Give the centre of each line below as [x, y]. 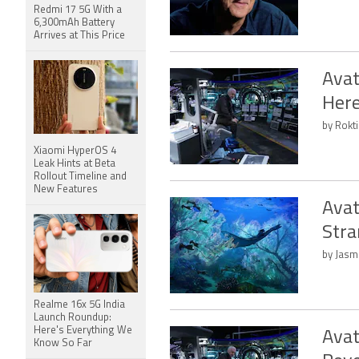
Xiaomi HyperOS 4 [75, 151]
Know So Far [63, 343]
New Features [66, 190]
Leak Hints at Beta [75, 164]
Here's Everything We [83, 331]
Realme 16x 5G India [79, 305]
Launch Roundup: [73, 318]
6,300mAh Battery [74, 23]
